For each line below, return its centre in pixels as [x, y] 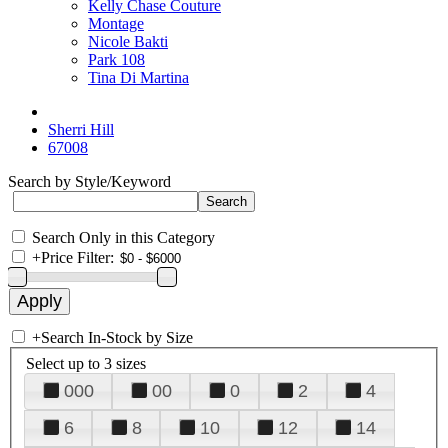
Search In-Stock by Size [117, 337]
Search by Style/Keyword [89, 181]
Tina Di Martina [138, 77]
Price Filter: [77, 257]
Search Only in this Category [123, 237]
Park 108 [116, 59]
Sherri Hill [81, 129]
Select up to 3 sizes [86, 363]
